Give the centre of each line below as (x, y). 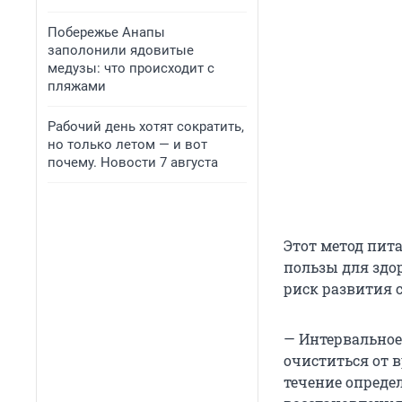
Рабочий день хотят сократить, (146, 127)
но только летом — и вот (127, 144)
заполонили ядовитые (121, 50)
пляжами (77, 86)
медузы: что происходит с (131, 68)
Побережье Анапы (106, 32)
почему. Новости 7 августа (133, 162)
